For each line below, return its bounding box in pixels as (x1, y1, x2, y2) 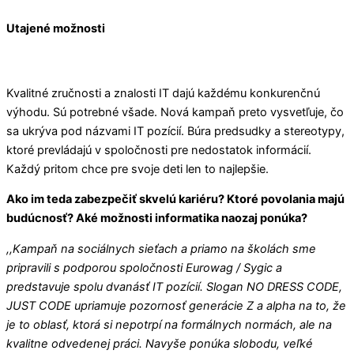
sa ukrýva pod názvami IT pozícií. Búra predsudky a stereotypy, (6, 123, 345, 138)
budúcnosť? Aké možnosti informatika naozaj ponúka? (6, 211, 307, 226)
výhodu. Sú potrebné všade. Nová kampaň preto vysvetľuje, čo (6, 104, 344, 119)
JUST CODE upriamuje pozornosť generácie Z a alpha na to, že (6, 298, 346, 313)
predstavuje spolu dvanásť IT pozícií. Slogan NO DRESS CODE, (6, 279, 342, 294)
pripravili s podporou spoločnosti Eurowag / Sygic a (6, 260, 282, 275)
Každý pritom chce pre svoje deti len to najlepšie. (6, 161, 269, 176)
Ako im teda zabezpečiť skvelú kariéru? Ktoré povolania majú (6, 192, 345, 207)
